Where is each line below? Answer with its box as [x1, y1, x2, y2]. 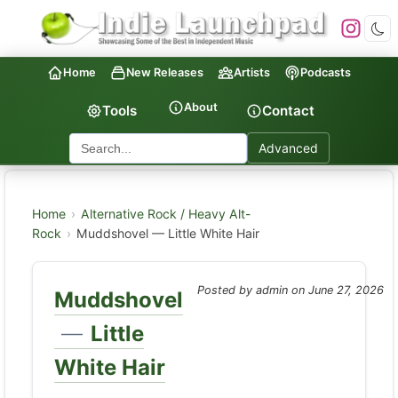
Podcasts [300, 66, 351, 79]
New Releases [126, 66, 203, 79]
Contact [261, 102, 314, 119]
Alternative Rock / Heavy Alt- [81, 206, 251, 221]
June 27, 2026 [308, 283, 384, 297]
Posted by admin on [197, 283, 308, 297]
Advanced [258, 140, 318, 155]
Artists [234, 66, 270, 79]
